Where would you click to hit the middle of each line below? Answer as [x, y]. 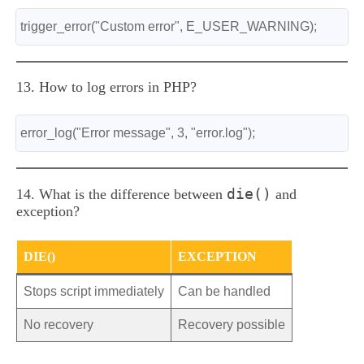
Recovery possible [232, 325]
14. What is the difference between [121, 194]
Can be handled [224, 291]
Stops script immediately [94, 291]
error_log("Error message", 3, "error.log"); [138, 133]
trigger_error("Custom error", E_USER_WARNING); [169, 26]
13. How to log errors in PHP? [106, 87]
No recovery [58, 325]
